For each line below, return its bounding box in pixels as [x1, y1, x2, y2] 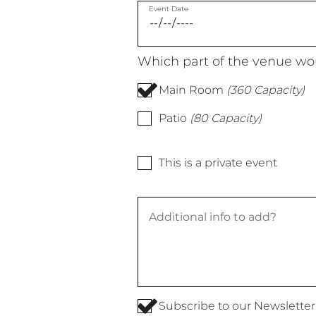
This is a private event [158, 155, 277, 169]
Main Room [158, 83, 224, 97]
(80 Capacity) [189, 111, 262, 125]
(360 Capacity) [226, 83, 305, 97]
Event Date [148, 4, 188, 13]
